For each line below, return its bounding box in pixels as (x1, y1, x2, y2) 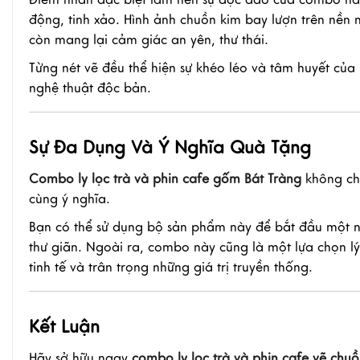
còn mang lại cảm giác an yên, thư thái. (29, 31, 268, 48)
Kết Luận (29, 315, 100, 337)
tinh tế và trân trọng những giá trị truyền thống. (29, 259, 313, 276)
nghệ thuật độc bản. (29, 80, 151, 96)
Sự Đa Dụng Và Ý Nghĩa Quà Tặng (29, 136, 311, 158)
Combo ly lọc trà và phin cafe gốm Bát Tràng (29, 170, 301, 187)
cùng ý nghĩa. (29, 190, 110, 207)
